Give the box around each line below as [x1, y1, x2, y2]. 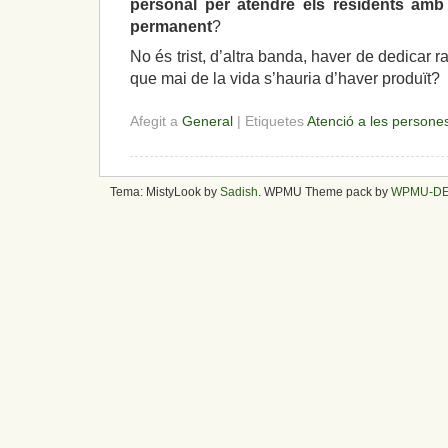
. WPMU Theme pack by [258, 185, 391, 200]
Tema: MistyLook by [110, 185, 220, 200]
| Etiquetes [233, 112, 307, 129]
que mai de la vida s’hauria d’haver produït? [130, 70, 440, 88]
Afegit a [130, 112, 182, 129]
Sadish [220, 185, 258, 200]
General [182, 112, 233, 129]
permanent [130, 17, 212, 35]
